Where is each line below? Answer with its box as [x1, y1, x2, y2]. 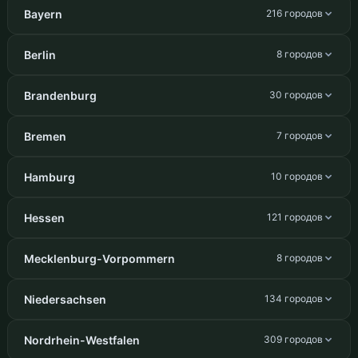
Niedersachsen [23, 292, 106, 306]
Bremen [23, 129, 66, 143]
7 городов [276, 129, 324, 142]
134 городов [265, 292, 324, 305]
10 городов [271, 170, 324, 183]
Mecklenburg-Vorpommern [23, 251, 175, 265]
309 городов [264, 333, 324, 346]
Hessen [23, 210, 65, 225]
